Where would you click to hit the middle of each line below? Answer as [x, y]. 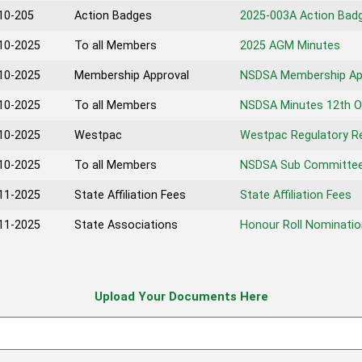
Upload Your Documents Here [181, 297]
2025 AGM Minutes [290, 46]
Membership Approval [132, 76]
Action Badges [113, 16]
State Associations [126, 225]
